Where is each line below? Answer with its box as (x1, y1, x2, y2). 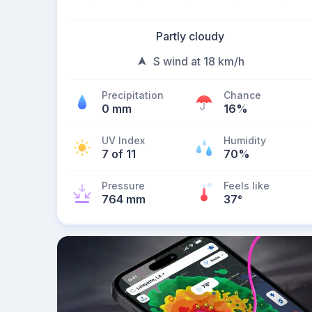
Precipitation (102, 89, 164, 101)
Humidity (224, 134, 266, 146)
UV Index (102, 134, 145, 146)
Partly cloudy (156, 29, 224, 43)
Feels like (224, 180, 270, 192)
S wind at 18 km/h (153, 54, 244, 68)
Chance (224, 89, 261, 101)
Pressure (102, 180, 145, 192)
